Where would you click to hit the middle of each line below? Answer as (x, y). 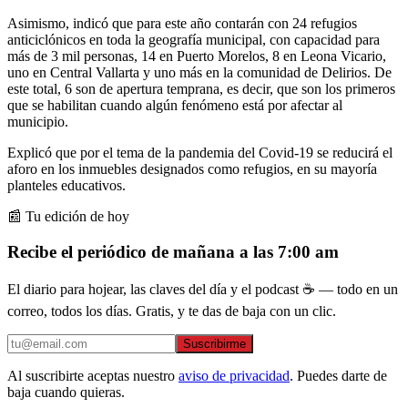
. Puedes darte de (338, 376)
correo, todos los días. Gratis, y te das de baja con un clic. (172, 311)
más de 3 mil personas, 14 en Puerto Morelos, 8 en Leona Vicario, (197, 56)
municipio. (38, 121)
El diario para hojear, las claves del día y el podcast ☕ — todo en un (203, 290)
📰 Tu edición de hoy (68, 216)
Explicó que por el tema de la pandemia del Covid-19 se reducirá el (200, 152)
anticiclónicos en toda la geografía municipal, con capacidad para (194, 39)
